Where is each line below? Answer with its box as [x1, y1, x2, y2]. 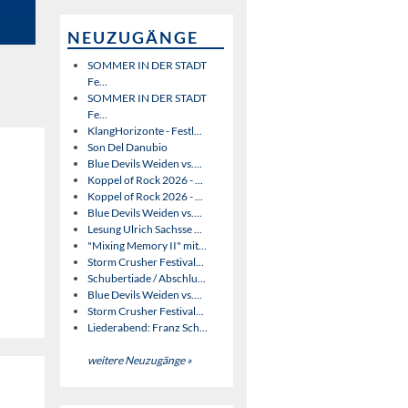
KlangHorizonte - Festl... [87, 123, 202, 138]
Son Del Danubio [87, 139, 168, 154]
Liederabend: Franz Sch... [87, 320, 208, 334]
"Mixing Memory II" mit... [87, 238, 207, 252]
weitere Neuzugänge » [87, 352, 192, 367]
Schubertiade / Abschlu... [87, 270, 206, 285]
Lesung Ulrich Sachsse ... [87, 221, 202, 236]
